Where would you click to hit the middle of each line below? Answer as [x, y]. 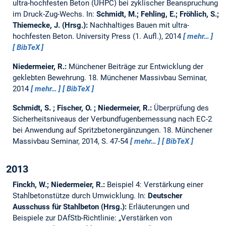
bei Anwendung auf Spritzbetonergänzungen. [88, 130]
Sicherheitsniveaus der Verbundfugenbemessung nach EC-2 [112, 119]
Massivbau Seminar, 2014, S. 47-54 [71, 142]
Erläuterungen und [159, 207]
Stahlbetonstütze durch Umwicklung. [75, 196]
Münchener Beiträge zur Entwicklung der [136, 67]
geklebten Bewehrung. [50, 78]
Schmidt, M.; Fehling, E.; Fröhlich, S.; [157, 14]
